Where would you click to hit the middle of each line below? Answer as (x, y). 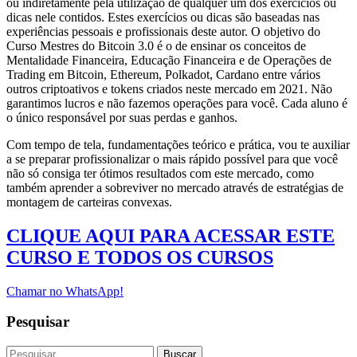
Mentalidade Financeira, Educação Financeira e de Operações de (169, 60)
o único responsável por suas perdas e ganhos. (122, 117)
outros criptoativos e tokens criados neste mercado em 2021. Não (169, 88)
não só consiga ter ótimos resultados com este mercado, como (160, 173)
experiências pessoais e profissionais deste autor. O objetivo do (163, 31)
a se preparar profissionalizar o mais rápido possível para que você (172, 159)
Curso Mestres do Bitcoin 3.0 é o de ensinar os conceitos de (156, 45)
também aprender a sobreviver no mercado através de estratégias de (175, 187)
